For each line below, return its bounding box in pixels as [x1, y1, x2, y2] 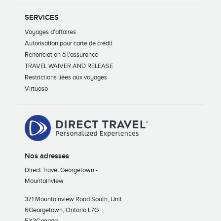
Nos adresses [25, 151, 69, 161]
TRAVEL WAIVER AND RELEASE [25, 62, 113, 70]
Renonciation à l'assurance [25, 51, 98, 59]
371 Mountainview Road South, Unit [25, 195, 122, 203]
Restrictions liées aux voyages [25, 74, 107, 81]
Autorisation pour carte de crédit [25, 39, 112, 47]
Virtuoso [25, 85, 48, 93]
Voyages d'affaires [25, 28, 76, 36]
